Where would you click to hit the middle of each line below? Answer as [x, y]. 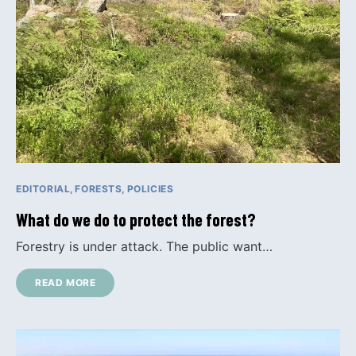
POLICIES [150, 189]
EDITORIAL [43, 189]
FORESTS [99, 189]
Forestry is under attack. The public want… [144, 246]
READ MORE [66, 282]
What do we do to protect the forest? [136, 219]
